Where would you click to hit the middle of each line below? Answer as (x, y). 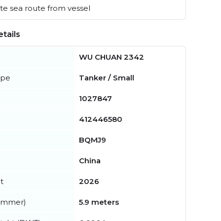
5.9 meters (99, 202)
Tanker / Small (107, 78)
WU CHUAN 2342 (111, 57)
